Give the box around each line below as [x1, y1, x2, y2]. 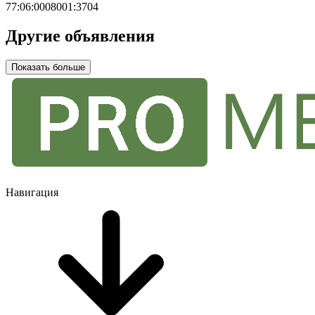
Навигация [6, 186, 58, 199]
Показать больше [53, 62, 85, 73]
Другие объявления [6, 27, 155, 46]
